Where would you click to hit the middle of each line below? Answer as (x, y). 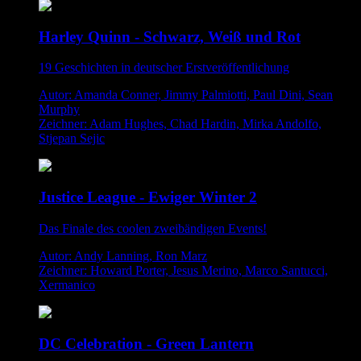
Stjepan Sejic (72, 139)
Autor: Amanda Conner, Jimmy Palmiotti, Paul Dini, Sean (186, 95)
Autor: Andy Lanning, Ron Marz (123, 255)
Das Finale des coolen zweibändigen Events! (153, 228)
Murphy (59, 110)
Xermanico (67, 284)
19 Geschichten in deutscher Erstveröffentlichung (164, 68)
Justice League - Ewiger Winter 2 (148, 197)
